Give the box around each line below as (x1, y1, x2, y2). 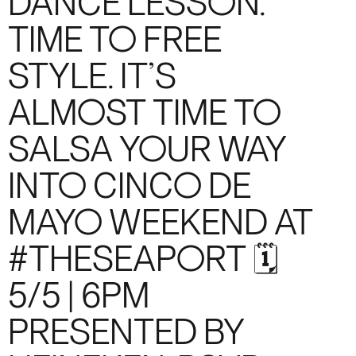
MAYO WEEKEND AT (8, 209, 313, 241)
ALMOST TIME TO (8, 99, 281, 131)
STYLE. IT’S (8, 63, 176, 95)
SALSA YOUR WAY (8, 136, 287, 168)
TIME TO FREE (8, 26, 222, 58)
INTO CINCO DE (8, 172, 251, 204)
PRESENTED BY (8, 319, 245, 350)
